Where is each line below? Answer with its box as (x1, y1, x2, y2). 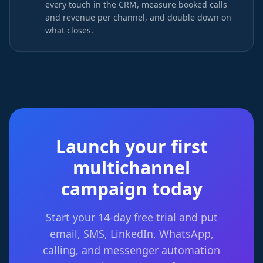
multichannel (73, 156, 190, 180)
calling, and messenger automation (43, 243, 220, 257)
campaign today (60, 177, 203, 201)
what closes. (45, 25, 93, 36)
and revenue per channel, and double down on (45, 12, 231, 23)
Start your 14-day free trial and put (45, 210, 218, 224)
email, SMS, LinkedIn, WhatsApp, (49, 227, 214, 241)
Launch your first (55, 134, 208, 159)
